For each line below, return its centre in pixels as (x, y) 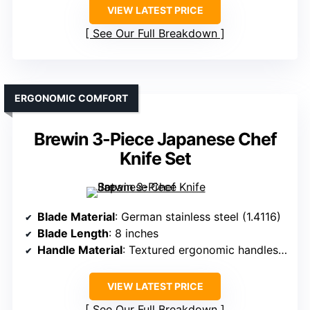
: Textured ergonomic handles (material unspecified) (200, 249)
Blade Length (73, 233)
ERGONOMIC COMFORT (71, 98)
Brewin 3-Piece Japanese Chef (155, 139)
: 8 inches (134, 233)
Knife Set (155, 158)
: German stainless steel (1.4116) (198, 216)
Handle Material (80, 249)
